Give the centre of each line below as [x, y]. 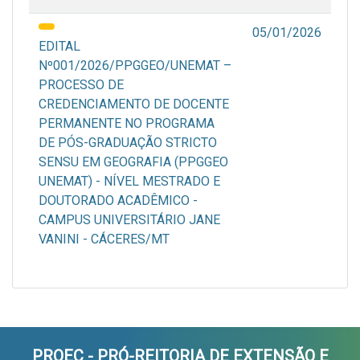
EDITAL [59, 47]
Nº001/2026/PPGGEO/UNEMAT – [135, 66]
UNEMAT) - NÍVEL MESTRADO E [129, 182]
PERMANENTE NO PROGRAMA [127, 124]
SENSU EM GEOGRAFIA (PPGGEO [133, 162]
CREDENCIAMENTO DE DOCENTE [134, 104]
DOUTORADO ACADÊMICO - [118, 201]
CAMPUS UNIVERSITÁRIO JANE [129, 220]
